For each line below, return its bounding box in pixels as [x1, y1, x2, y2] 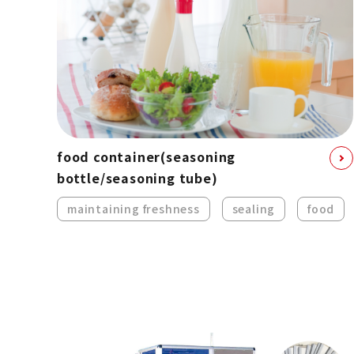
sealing [232, 200, 276, 217]
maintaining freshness [67, 200, 200, 217]
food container [57, 146, 161, 166]
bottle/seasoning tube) [57, 168, 218, 187]
